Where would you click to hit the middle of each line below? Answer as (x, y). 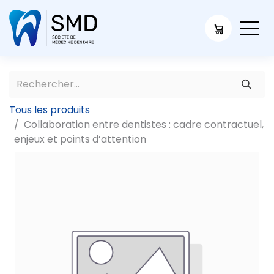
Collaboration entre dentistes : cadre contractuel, (144, 124)
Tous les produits (50, 110)
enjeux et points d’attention (80, 139)
